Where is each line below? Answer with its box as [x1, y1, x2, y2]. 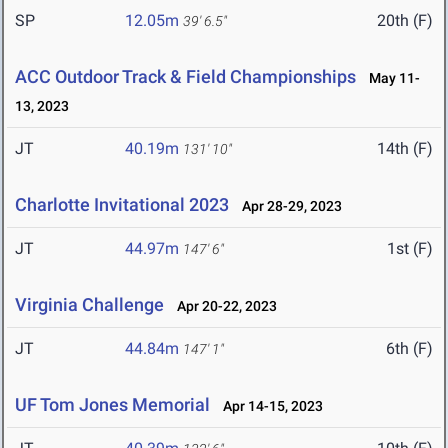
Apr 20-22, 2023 [168, 298, 277, 315]
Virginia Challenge [15, 294, 164, 316]
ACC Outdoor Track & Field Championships [15, 66, 356, 88]
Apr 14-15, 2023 [214, 398, 323, 415]
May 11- [360, 70, 420, 87]
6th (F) [386, 339, 433, 359]
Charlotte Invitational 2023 [15, 194, 229, 216]
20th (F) [377, 11, 433, 31]
